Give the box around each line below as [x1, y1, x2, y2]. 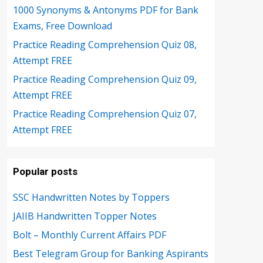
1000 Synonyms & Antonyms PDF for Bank [13, 4, 198, 16]
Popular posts [13, 166, 77, 177]
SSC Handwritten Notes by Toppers [13, 191, 170, 204]
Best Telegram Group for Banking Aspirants [13, 247, 208, 260]
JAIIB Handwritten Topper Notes [13, 210, 157, 222]
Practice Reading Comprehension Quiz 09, [13, 73, 197, 86]
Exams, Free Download [13, 19, 112, 32]
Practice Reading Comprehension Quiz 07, [13, 107, 197, 120]
